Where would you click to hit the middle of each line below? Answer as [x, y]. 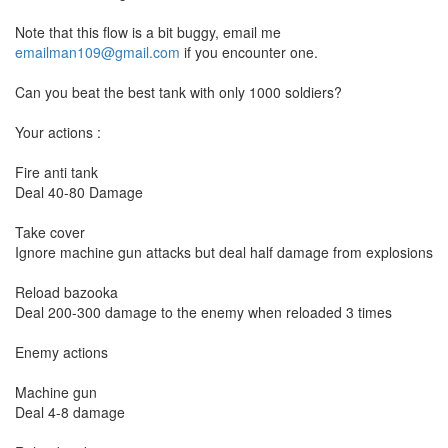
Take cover [50, 232]
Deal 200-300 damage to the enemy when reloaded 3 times [203, 312]
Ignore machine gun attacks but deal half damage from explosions [224, 252]
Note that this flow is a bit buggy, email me [148, 32]
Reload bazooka [66, 292]
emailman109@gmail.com [97, 52]
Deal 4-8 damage [70, 412]
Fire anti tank [56, 172]
